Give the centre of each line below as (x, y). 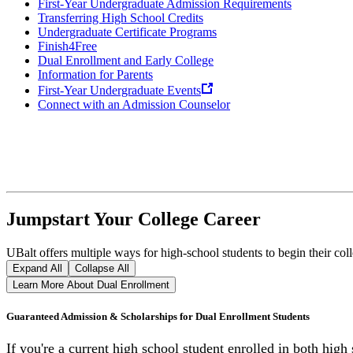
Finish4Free (67, 46)
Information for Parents (95, 75)
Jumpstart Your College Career (134, 219)
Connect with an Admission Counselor (134, 105)
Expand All (37, 269)
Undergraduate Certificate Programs (127, 32)
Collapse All (102, 269)
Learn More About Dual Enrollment (91, 285)
